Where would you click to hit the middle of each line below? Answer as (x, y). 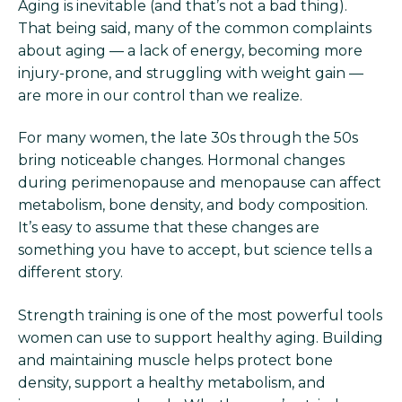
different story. (70, 273)
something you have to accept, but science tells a (195, 250)
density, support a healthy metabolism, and (172, 382)
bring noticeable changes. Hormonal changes (181, 161)
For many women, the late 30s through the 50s (188, 138)
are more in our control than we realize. (160, 96)
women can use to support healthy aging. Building (201, 337)
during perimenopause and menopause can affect (200, 183)
